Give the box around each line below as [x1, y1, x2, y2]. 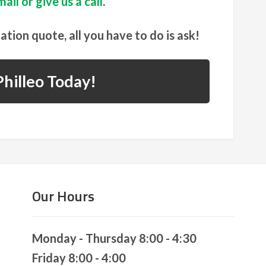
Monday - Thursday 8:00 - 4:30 [32, 231, 197, 245]
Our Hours [32, 185, 94, 207]
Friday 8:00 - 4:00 [32, 251, 126, 265]
